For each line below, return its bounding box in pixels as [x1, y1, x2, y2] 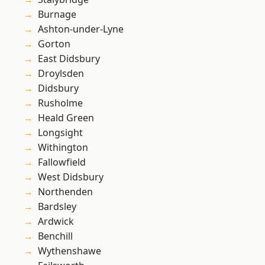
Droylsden [38, 67, 84, 80]
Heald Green [38, 111, 94, 125]
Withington [38, 141, 88, 154]
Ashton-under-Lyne [38, 22, 124, 36]
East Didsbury [38, 52, 100, 66]
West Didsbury [38, 170, 104, 184]
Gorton [38, 37, 70, 51]
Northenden [38, 185, 93, 199]
